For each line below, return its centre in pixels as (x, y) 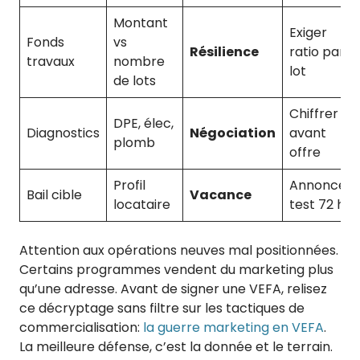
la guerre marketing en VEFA (233, 327)
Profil (129, 185)
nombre (139, 61)
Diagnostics (63, 133)
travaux (51, 61)
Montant (141, 22)
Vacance (221, 194)
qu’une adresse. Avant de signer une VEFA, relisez (173, 288)
